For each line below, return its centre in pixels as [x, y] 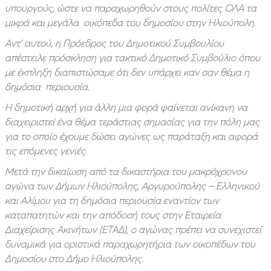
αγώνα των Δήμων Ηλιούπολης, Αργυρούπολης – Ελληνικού [132, 185]
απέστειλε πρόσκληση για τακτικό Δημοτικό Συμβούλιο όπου [132, 57]
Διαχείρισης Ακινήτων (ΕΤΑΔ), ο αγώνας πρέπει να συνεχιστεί [133, 229]
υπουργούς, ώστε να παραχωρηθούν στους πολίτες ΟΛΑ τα [131, 8]
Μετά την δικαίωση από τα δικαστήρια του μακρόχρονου [126, 171]
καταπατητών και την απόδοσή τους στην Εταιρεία [113, 214]
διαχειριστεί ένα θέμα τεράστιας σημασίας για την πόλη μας [132, 121]
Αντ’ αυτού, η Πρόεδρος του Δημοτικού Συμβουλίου [114, 43]
